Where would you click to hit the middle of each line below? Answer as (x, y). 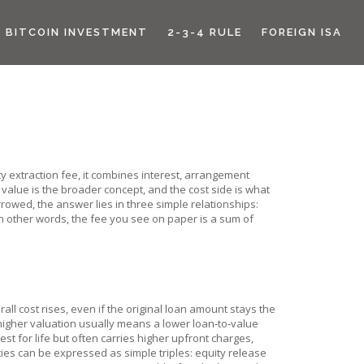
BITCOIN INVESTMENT (77, 32)
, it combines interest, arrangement (164, 175)
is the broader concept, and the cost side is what (149, 189)
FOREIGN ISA (302, 32)
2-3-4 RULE (205, 32)
